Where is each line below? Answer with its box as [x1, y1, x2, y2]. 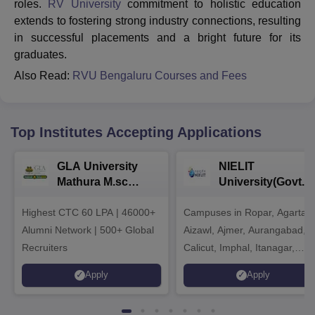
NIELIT [219, 160, 255, 172]
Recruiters [22, 241, 67, 253]
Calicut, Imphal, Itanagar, [184, 241, 295, 253]
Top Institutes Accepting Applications [11, 124, 262, 140]
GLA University [57, 160, 138, 172]
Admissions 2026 [57, 191, 149, 203]
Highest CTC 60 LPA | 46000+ [22, 206, 155, 218]
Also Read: [14, 69, 72, 82]
